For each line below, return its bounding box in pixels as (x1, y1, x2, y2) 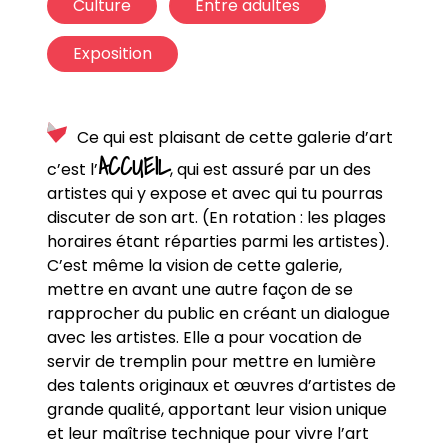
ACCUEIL (97, 147, 170, 185)
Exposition (72, 42, 152, 65)
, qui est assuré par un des (169, 158, 371, 181)
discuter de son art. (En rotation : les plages (46, 206, 386, 229)
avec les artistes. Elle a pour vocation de (46, 326, 362, 349)
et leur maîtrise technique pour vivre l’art (46, 422, 369, 445)
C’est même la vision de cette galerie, (46, 254, 346, 277)
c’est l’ (46, 158, 98, 181)
